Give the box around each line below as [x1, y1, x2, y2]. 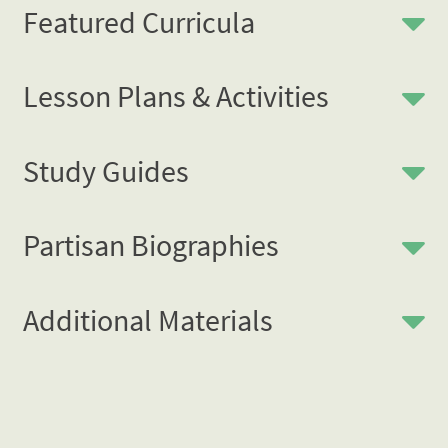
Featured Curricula [23, 2, 255, 41]
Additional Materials [23, 300, 273, 339]
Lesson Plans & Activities [23, 77, 329, 115]
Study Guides [23, 151, 189, 190]
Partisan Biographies [23, 226, 279, 264]
